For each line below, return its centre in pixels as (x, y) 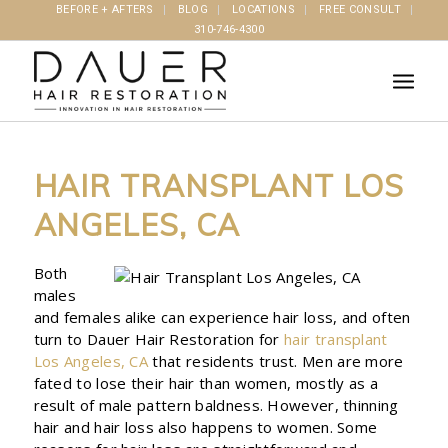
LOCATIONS (264, 9)
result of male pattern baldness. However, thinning (216, 404)
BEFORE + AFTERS (104, 9)
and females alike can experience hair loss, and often (222, 316)
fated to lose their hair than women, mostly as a (205, 382)
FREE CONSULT (360, 9)
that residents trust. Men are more (276, 360)
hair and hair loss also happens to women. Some (205, 426)
